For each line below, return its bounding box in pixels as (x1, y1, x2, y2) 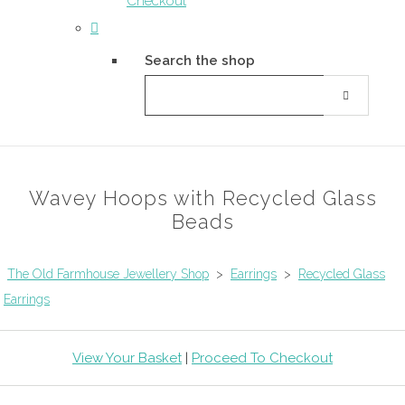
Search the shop (145, 52, 255, 69)
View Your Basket (72, 349, 182, 366)
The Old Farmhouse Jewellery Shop (7, 266, 209, 281)
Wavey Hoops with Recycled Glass (28, 186, 377, 210)
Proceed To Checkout (192, 349, 333, 366)
